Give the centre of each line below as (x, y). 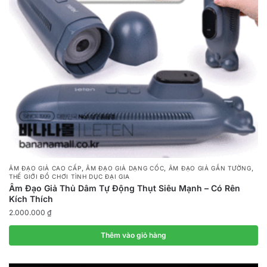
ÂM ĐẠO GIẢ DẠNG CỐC (125, 168)
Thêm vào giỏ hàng (133, 235)
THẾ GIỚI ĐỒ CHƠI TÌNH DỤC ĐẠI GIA (70, 176)
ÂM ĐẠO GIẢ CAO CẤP (45, 168)
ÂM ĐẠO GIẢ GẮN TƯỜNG (210, 168)
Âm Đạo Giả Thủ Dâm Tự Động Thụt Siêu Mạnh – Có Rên (125, 188)
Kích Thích (31, 198)
